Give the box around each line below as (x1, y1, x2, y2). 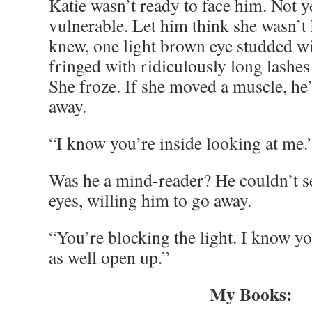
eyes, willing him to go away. (49, 188, 251, 212)
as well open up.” (49, 245, 169, 269)
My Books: (209, 281, 292, 307)
